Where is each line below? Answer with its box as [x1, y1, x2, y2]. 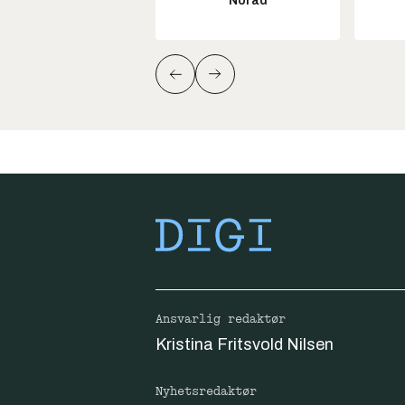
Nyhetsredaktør [155, 384, 257, 400]
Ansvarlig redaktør [155, 312, 286, 327]
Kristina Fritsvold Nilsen [155, 335, 334, 354]
